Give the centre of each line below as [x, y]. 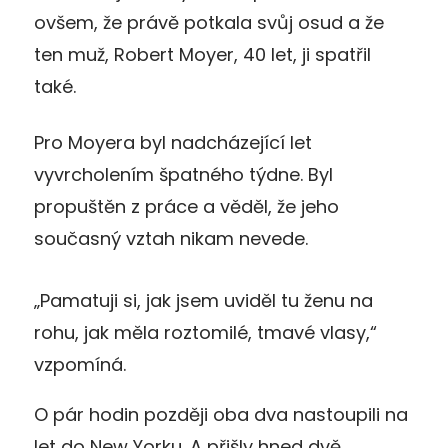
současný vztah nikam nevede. [171, 238]
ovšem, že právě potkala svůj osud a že [209, 22]
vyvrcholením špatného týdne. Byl [183, 174]
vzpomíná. [80, 364]
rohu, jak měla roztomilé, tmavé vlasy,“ [205, 332]
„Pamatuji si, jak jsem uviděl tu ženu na [203, 300]
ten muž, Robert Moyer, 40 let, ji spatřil [202, 54]
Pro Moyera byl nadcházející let [173, 142]
